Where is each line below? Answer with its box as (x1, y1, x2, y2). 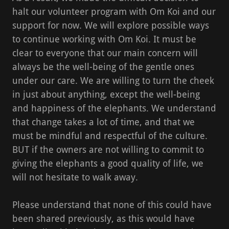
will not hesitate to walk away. (12, 171, 141, 182)
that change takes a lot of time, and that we (12, 116, 195, 127)
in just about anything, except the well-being (12, 88, 200, 100)
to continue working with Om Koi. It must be (12, 33, 196, 44)
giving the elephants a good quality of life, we (12, 157, 203, 169)
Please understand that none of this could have (12, 199, 212, 210)
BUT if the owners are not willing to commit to (12, 144, 204, 155)
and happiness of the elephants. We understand (12, 102, 216, 113)
